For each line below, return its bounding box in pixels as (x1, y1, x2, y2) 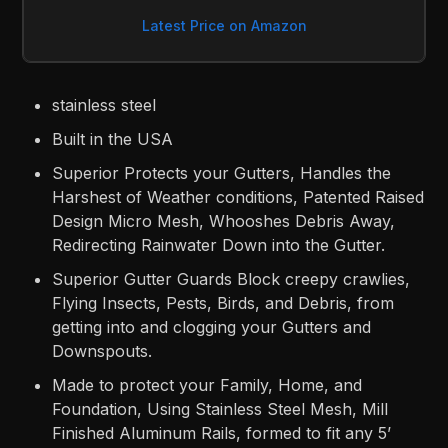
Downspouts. (52, 341, 153, 362)
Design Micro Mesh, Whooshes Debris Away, (52, 211, 396, 232)
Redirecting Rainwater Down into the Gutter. (52, 235, 386, 256)
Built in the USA (52, 129, 174, 150)
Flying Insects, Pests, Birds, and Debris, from (52, 293, 395, 314)
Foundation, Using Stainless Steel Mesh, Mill (52, 399, 389, 420)
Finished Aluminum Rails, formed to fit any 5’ (52, 423, 392, 444)
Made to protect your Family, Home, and (52, 375, 363, 396)
